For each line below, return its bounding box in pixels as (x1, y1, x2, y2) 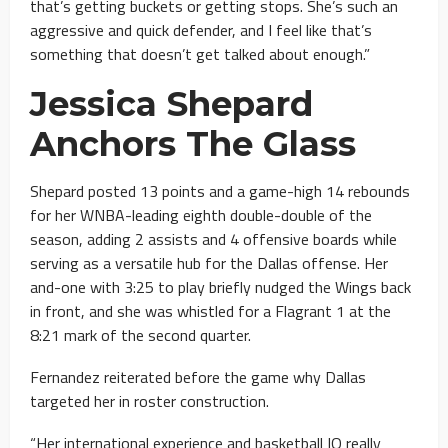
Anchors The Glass (30, 122, 356, 165)
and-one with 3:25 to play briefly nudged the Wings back (30, 274, 411, 299)
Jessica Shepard (30, 82, 313, 125)
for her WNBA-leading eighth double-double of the (30, 202, 372, 227)
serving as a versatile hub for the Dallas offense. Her (30, 250, 388, 275)
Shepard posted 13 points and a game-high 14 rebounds (30, 178, 410, 203)
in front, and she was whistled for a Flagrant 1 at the (30, 298, 391, 323)
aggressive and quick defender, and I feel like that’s (30, 17, 372, 42)
